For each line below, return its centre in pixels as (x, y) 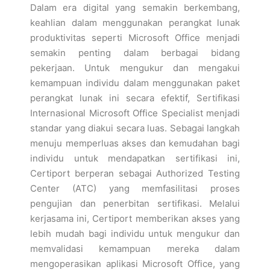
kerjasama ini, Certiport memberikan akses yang (135, 218)
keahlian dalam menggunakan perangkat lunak (135, 23)
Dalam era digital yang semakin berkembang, (135, 8)
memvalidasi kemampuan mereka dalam (135, 249)
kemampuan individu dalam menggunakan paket (135, 83)
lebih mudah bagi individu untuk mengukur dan (135, 234)
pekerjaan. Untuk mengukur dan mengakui (135, 68)
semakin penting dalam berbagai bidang (135, 53)
